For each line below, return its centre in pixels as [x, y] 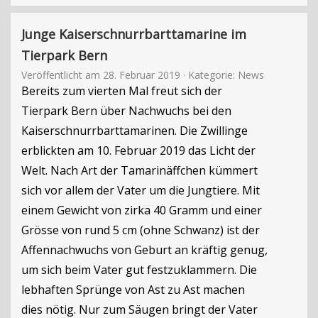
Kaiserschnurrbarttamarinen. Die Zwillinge [135, 131]
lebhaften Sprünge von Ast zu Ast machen [133, 290]
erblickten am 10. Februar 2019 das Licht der [138, 150]
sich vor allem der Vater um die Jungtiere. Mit [141, 190]
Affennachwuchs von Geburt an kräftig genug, [144, 250]
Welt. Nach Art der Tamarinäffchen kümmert [139, 170]
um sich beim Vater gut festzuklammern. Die [139, 270]
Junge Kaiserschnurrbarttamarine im [134, 34]
